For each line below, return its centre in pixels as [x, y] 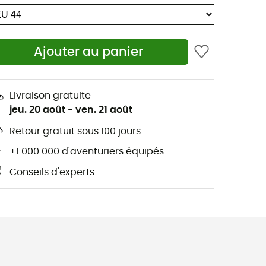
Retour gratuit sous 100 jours [75, 132]
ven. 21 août [104, 110]
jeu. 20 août [37, 110]
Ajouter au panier [89, 52]
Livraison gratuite [50, 95]
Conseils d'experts [52, 172]
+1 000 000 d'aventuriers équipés [87, 152]
